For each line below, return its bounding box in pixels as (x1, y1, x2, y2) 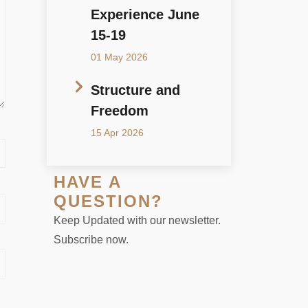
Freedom (91, 103, 148, 119)
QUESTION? (54, 192, 163, 211)
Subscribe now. (54, 234, 129, 246)
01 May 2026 (91, 52, 148, 63)
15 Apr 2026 (91, 127, 144, 139)
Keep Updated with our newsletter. (54, 214, 221, 227)
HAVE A (54, 173, 121, 192)
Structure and (91, 82, 180, 98)
